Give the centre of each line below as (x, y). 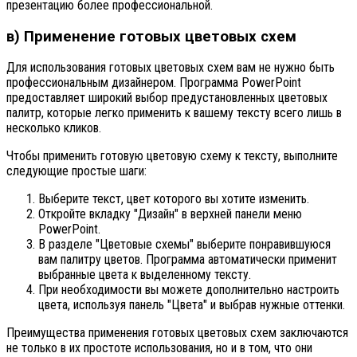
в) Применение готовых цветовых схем (151, 36)
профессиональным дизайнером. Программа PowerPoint (154, 83)
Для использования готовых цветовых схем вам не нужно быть (171, 68)
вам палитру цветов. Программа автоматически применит (188, 260)
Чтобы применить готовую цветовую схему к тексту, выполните (172, 156)
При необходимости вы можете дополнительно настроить (189, 290)
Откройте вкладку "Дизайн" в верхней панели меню (170, 214)
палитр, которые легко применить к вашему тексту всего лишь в (174, 113)
